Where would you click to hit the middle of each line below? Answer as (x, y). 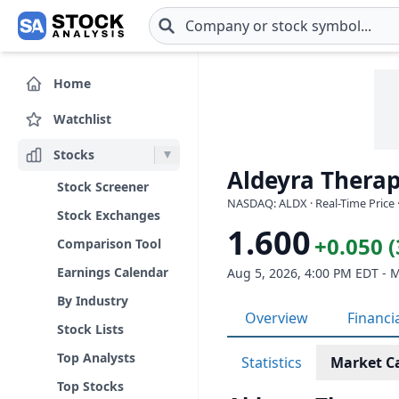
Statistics (272, 362)
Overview (277, 318)
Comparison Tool (109, 244)
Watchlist (82, 118)
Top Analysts (96, 358)
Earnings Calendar (113, 272)
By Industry (93, 301)
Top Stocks (90, 386)
